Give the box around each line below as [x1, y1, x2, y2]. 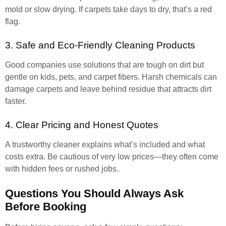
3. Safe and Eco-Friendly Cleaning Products [5, 40, 195, 50]
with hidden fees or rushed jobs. [5, 164, 119, 173]
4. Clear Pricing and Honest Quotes [5, 120, 158, 130]
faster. [5, 97, 26, 105]
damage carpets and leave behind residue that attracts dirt [5, 85, 211, 93]
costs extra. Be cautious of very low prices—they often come [5, 152, 218, 161]
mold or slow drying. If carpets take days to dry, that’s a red [5, 5, 212, 14]
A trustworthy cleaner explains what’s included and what [5, 140, 205, 149]
